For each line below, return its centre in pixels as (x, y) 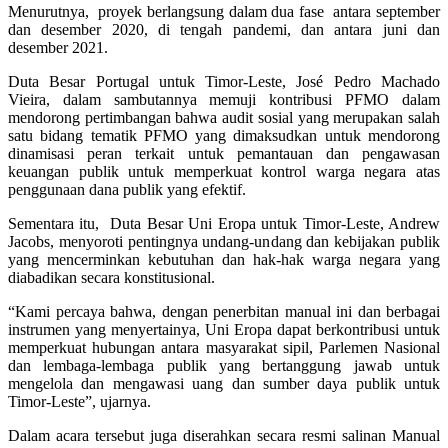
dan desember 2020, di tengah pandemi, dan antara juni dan (224, 30)
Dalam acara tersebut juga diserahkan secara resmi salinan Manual (224, 436)
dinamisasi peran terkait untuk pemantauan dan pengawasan (224, 154)
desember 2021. (58, 48)
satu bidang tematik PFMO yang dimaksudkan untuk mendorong (224, 136)
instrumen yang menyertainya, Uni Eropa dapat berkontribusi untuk (224, 330)
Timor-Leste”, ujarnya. (79, 402)
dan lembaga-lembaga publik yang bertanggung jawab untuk (224, 366)
